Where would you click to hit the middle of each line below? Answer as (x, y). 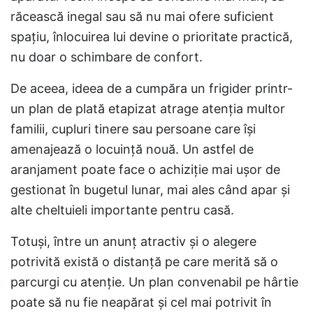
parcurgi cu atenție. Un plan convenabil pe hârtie (154, 282)
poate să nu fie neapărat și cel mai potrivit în (141, 302)
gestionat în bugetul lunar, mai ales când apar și (150, 190)
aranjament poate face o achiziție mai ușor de (145, 169)
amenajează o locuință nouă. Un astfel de (132, 149)
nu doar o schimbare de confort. (107, 57)
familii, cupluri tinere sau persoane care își (133, 129)
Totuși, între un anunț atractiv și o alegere (133, 241)
